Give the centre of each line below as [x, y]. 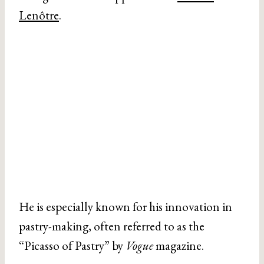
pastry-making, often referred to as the [112, 226]
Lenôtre [39, 15]
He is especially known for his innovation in [126, 207]
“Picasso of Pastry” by [72, 245]
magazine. [179, 245]
